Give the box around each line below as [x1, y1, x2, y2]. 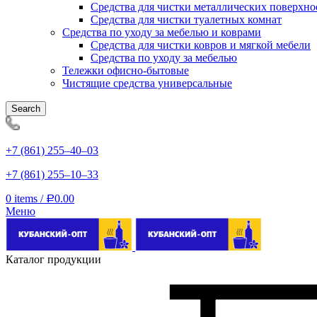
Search [11, 103, 40, 115]
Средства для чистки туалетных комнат [91, 13, 282, 26]
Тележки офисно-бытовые [62, 64, 189, 77]
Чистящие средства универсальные [62, 77, 232, 90]
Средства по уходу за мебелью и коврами [62, 26, 261, 39]
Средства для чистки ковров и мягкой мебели [91, 39, 311, 52]
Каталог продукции [6, 253, 101, 265]
